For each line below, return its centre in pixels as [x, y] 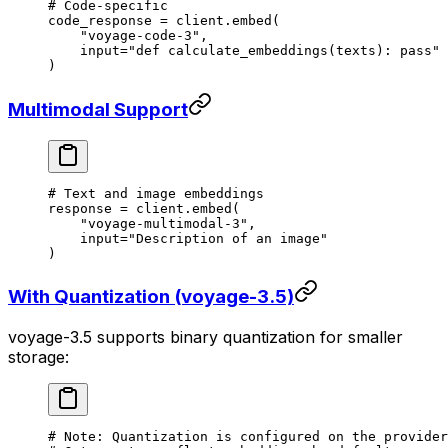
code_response [104, 21]
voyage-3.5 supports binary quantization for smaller [205, 336]
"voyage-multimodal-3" [148, 223]
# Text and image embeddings [156, 193]
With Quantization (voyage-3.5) [151, 297]
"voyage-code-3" [124, 36]
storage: [38, 356]
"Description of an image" [228, 238]
